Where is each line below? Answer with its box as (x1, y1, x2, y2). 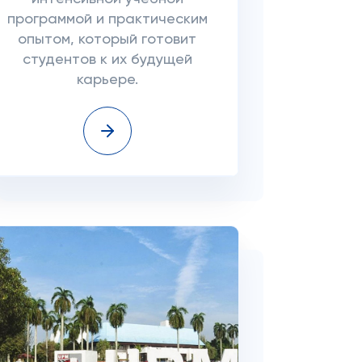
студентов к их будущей (22, 53, 192, 67)
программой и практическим (6, 12, 208, 27)
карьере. (76, 73, 138, 87)
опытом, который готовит (18, 32, 197, 47)
